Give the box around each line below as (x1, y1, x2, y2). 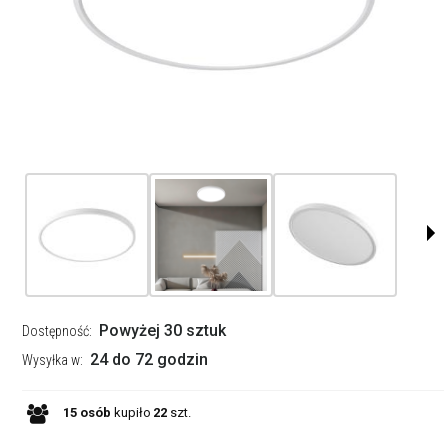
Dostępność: (21, 323, 92, 340)
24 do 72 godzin (89, 350, 208, 370)
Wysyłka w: (21, 352, 83, 369)
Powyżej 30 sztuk (98, 321, 226, 341)
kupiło (110, 405, 151, 421)
